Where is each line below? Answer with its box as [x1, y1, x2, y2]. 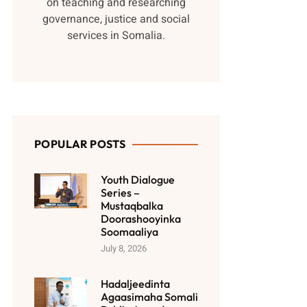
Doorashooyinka [100, 212, 181, 226]
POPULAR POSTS [34, 137, 126, 151]
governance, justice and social [42, 11, 191, 28]
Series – [100, 186, 140, 200]
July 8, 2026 [100, 242, 147, 256]
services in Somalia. [67, 27, 166, 45]
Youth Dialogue [100, 173, 175, 187]
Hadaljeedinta [100, 276, 170, 291]
